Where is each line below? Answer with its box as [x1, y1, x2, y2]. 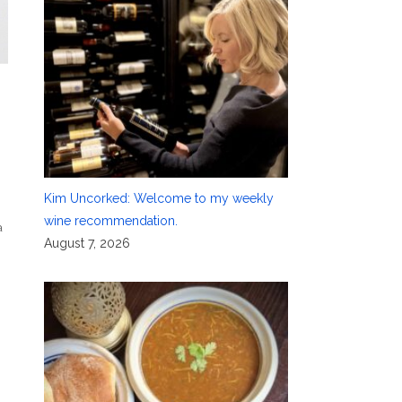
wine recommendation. [43, 213, 178, 228]
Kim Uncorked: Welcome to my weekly [43, 190, 274, 205]
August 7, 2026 [43, 235, 130, 250]
